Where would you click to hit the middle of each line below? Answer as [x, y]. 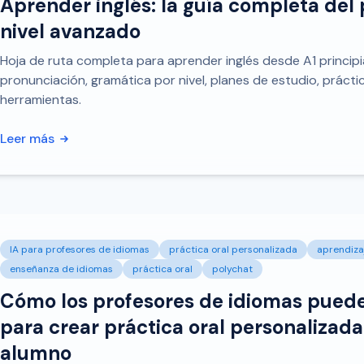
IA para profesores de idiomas [80, 249]
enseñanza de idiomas [61, 269]
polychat [232, 269]
